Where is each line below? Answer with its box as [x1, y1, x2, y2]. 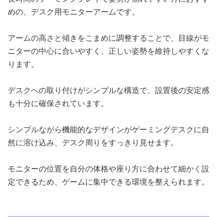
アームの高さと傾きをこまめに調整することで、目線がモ [8, 32, 209, 43]
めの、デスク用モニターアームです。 [8, 6, 139, 17]
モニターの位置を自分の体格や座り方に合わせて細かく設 [8, 163, 209, 174]
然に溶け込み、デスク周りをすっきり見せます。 [8, 137, 178, 148]
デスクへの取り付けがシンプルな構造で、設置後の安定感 [8, 84, 209, 95]
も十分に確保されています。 [8, 97, 108, 108]
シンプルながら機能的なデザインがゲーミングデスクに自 [8, 124, 209, 135]
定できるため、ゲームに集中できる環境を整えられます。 [8, 176, 209, 187]
